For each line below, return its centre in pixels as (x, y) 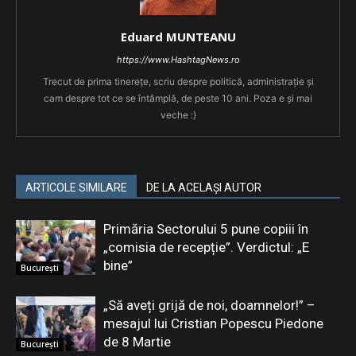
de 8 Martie (137, 341)
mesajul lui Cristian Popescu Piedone (213, 323)
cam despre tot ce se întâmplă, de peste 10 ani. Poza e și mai (178, 98)
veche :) (178, 114)
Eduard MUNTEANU (178, 36)
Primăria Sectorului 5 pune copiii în (206, 228)
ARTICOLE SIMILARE (76, 187)
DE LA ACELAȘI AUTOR (204, 187)
